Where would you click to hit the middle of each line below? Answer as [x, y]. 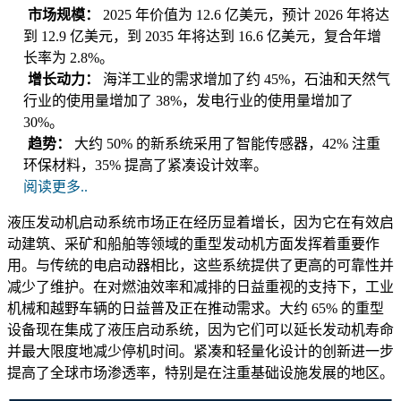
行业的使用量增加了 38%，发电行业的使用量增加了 [188, 101]
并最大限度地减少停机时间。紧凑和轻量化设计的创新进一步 [200, 352]
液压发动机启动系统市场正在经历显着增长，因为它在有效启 [200, 223]
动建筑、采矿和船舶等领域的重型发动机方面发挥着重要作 [193, 244]
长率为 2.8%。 [68, 58]
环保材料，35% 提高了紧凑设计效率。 [145, 166]
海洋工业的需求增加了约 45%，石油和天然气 [247, 80]
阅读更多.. [55, 187]
